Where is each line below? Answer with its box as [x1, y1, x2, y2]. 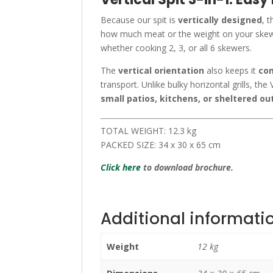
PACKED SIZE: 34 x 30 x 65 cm [101, 139, 221, 151]
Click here [101, 161, 141, 173]
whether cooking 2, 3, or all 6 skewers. [101, 42, 252, 54]
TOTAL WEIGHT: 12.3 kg [101, 125, 197, 136]
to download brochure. [141, 161, 234, 173]
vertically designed [178, 14, 263, 26]
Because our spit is [101, 14, 179, 26]
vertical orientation [118, 65, 205, 76]
